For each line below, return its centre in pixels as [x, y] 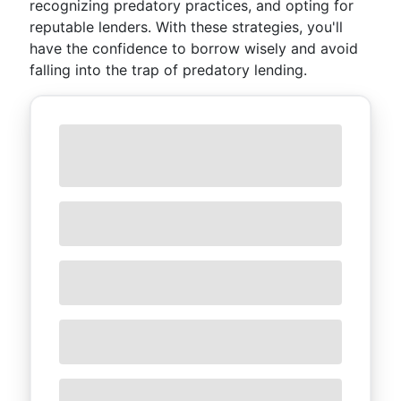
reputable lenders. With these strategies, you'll [186, 27]
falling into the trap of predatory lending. [168, 70]
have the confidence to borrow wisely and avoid [194, 48]
